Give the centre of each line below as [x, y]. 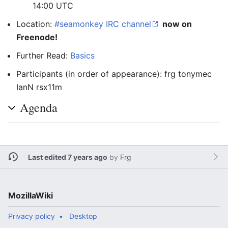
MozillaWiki [31, 195]
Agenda [39, 107]
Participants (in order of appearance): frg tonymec [114, 74]
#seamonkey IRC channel [103, 24]
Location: [35, 24]
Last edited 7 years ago [67, 157]
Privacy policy [32, 216]
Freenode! [38, 37]
